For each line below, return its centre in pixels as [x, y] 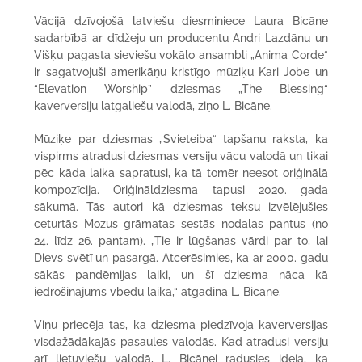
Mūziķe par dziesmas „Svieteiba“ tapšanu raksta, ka [181, 139]
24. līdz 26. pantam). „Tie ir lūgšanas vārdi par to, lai [181, 240]
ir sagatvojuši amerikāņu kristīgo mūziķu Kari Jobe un [181, 72]
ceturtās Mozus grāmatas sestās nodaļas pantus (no [181, 223]
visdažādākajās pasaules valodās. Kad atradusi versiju [181, 341]
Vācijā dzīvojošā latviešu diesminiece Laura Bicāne [181, 21]
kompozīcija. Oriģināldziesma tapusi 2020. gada [181, 189]
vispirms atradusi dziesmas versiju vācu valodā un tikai [181, 156]
